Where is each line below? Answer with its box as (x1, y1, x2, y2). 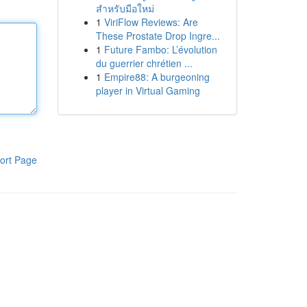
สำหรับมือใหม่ (95, 1, 154, 15)
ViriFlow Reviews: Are (103, 15, 198, 29)
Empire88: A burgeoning (103, 70, 210, 84)
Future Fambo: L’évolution (103, 42, 217, 56)
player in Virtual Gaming (95, 84, 200, 97)
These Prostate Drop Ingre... (95, 29, 220, 42)
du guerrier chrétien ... (95, 56, 193, 70)
